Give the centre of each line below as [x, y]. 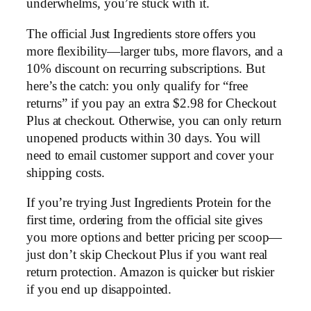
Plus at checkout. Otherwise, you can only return [154, 120]
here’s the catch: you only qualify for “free [137, 86]
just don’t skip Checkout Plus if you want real [147, 255]
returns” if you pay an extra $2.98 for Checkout [152, 103]
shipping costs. [66, 173]
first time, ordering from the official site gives [145, 220]
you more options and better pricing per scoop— [154, 238]
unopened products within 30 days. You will [143, 138]
